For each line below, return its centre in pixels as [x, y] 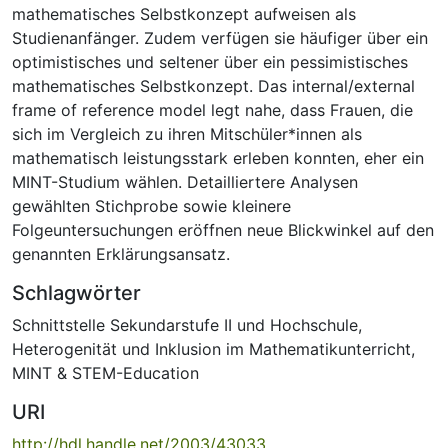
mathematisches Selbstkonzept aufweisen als [184, 13]
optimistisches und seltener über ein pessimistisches [210, 61]
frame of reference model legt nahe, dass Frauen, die [212, 109]
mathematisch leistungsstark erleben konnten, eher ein [218, 157]
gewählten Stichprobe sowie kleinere [151, 205]
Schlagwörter [76, 292]
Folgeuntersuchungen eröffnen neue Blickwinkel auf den [223, 229]
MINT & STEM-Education [105, 372]
